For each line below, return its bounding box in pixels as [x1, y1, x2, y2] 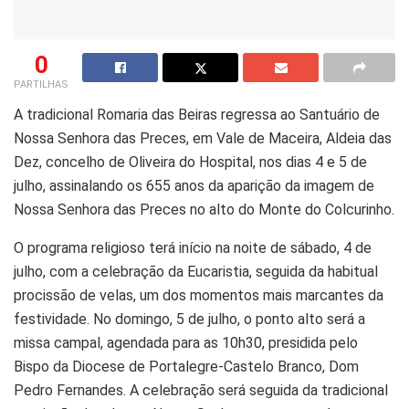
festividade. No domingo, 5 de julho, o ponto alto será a [14, 309, 365, 328]
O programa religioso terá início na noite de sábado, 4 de [14, 238, 372, 257]
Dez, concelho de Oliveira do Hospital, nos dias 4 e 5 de [14, 152, 367, 171]
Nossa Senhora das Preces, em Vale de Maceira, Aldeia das [14, 129, 392, 147]
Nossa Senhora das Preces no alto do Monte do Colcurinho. [14, 200, 394, 218]
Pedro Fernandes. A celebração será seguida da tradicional [14, 381, 388, 399]
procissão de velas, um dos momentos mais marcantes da [14, 286, 383, 304]
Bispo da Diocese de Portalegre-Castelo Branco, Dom [14, 357, 359, 375]
